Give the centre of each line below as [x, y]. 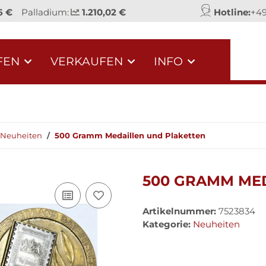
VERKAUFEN [87, 62]
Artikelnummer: [180, 211]
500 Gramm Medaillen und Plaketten [130, 136]
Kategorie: [168, 224]
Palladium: [45, 12]
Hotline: [232, 12]
